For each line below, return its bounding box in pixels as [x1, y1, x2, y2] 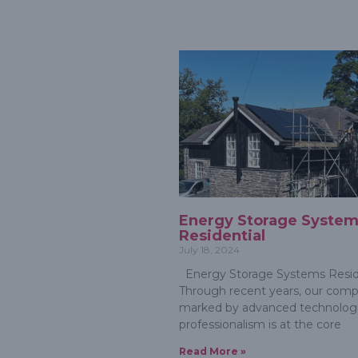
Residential [179, 227, 265, 245]
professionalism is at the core [179, 317, 341, 332]
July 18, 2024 [179, 244, 240, 257]
